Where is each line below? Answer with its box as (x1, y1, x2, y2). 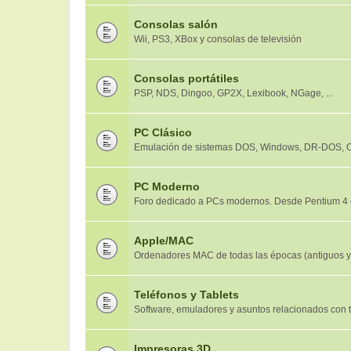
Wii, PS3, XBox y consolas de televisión (134, 34, 302, 45)
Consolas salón (134, 18, 218, 31)
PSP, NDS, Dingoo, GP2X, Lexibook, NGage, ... (134, 88, 333, 99)
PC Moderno (134, 180, 200, 193)
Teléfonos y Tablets (134, 288, 239, 301)
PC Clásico (134, 126, 192, 139)
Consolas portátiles (134, 72, 239, 85)
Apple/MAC (134, 234, 194, 247)
